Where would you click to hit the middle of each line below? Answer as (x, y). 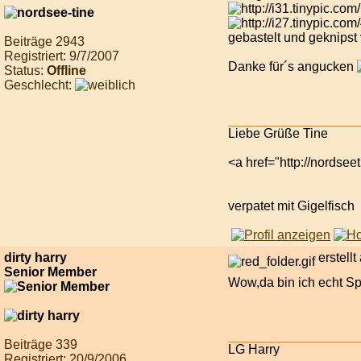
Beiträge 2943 (44, 41)
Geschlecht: (39, 85)
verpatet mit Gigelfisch (291, 205)
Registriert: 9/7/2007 (62, 56)
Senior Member (50, 272)
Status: (25, 70)
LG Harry (254, 349)
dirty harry (35, 257)
